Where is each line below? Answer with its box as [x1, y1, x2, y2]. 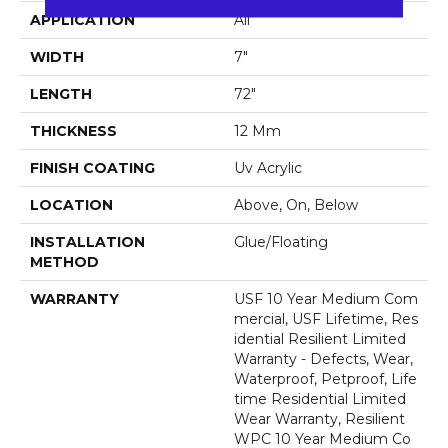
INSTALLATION [30, 232, 145, 251]
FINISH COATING [30, 158, 155, 177]
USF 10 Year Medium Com [234, 289, 418, 308]
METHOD [30, 252, 99, 271]
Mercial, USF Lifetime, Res [234, 309, 418, 328]
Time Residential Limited [234, 389, 406, 408]
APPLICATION [30, 10, 135, 29]
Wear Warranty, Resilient [234, 409, 405, 428]
